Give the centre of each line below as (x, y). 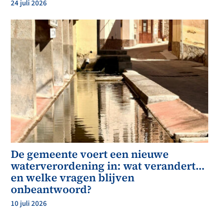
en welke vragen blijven (73, 178)
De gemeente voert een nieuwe (90, 154)
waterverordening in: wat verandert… (108, 166)
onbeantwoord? (51, 189)
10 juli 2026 (29, 204)
